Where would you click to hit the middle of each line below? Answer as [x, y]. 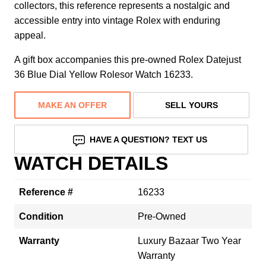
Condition [41, 216]
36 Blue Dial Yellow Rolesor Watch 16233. [104, 74]
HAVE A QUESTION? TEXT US [149, 139]
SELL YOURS [191, 105]
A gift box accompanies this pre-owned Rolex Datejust [128, 59]
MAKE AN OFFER [72, 105]
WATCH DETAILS [91, 163]
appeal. [30, 35]
